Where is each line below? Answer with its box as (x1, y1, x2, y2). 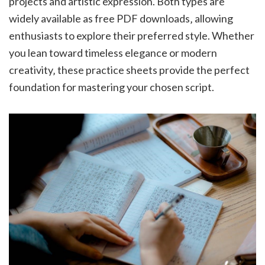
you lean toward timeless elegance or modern (9, 46, 217, 60)
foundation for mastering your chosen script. (9, 80, 214, 94)
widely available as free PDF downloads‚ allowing (9, 12, 233, 25)
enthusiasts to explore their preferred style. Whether (9, 29, 254, 43)
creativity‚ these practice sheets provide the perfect (9, 63, 250, 77)
